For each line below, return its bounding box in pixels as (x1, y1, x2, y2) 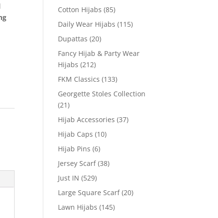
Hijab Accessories (58, 115, 115, 124)
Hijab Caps (58, 129, 93, 139)
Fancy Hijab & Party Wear (58, 49, 140, 58)
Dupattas (58, 34, 88, 43)
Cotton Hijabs (58, 5, 102, 14)
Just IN (58, 173, 80, 182)
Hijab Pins (58, 144, 91, 153)
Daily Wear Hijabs (58, 19, 116, 29)
